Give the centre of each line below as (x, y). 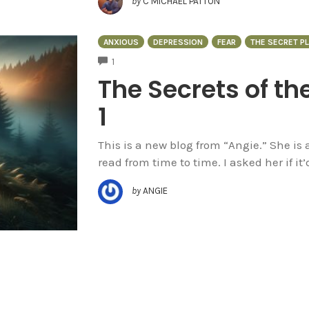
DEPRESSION (178, 42)
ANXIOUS (121, 42)
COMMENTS (139, 60)
